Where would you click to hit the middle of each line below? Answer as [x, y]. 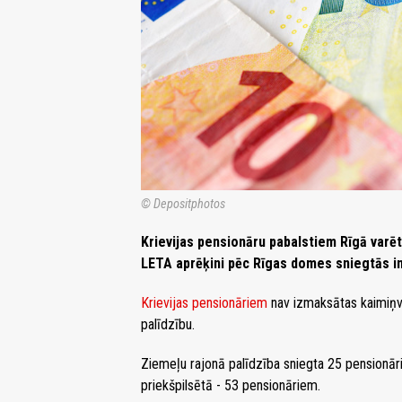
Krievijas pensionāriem [204, 303]
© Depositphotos [183, 205]
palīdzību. [168, 325]
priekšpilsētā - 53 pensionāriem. [231, 386]
